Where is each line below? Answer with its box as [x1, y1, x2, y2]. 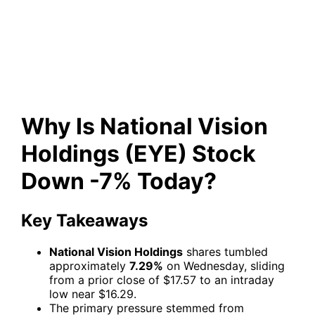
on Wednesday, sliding [163, 258, 285, 273]
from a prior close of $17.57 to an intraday [49, 272, 274, 287]
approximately [49, 258, 129, 273]
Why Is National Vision [21, 112, 268, 141]
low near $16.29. [49, 286, 136, 301]
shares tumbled [183, 244, 268, 259]
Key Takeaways [21, 210, 148, 231]
